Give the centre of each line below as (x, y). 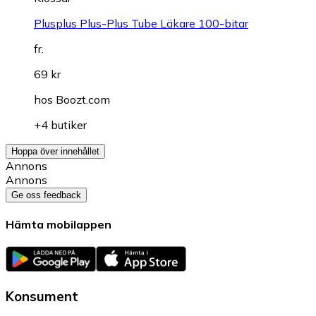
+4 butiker (60, 124)
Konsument (42, 296)
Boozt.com (83, 99)
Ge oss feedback (46, 195)
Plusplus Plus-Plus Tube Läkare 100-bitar (141, 23)
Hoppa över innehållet (55, 151)
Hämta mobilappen (59, 225)
